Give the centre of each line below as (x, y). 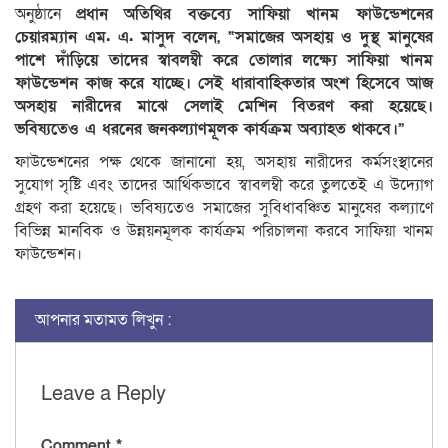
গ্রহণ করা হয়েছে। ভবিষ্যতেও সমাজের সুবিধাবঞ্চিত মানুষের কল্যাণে (224, 207)
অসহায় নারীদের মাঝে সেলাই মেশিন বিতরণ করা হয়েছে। (224, 105)
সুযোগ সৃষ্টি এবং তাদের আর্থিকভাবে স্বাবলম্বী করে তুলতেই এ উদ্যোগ (224, 184)
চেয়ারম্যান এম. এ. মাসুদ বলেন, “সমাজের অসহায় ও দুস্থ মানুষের (224, 36)
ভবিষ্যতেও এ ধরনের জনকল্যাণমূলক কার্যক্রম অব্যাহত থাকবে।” (210, 128)
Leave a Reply (103, 393)
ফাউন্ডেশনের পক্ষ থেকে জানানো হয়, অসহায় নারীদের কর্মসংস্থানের (224, 161)
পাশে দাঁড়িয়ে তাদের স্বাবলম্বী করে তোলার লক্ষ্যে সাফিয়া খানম (224, 59)
